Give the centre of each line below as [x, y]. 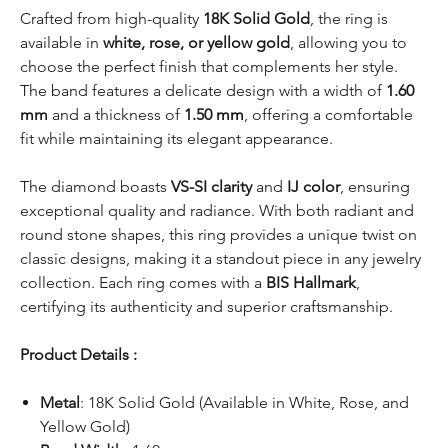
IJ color [313, 186]
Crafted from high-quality [111, 18]
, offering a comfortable [328, 114]
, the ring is [349, 18]
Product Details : [78, 354]
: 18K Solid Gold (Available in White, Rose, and [244, 402]
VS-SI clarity [211, 186]
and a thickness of [116, 114]
